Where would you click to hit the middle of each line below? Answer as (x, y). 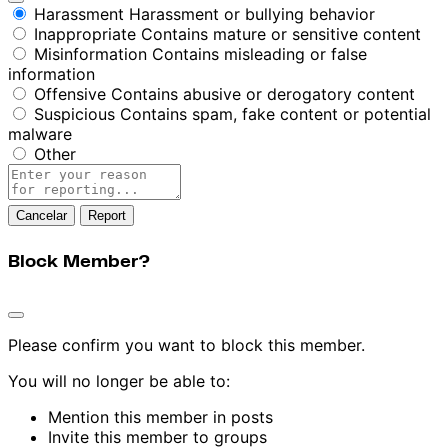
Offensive (70, 94)
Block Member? (79, 262)
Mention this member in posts (160, 416)
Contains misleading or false (259, 54)
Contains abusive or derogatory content (263, 94)
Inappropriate (85, 34)
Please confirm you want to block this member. (186, 344)
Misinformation (90, 54)
